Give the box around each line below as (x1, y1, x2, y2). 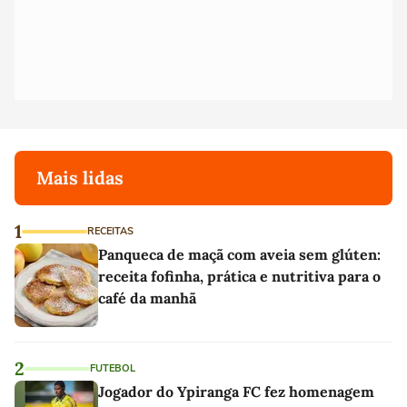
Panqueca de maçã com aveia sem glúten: (98, 245, 381, 263)
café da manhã (98, 289, 196, 307)
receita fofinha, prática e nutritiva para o (98, 267, 381, 285)
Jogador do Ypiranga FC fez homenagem (98, 382, 374, 401)
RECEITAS (87, 224, 134, 238)
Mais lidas (36, 166, 124, 189)
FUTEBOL (90, 362, 135, 375)
